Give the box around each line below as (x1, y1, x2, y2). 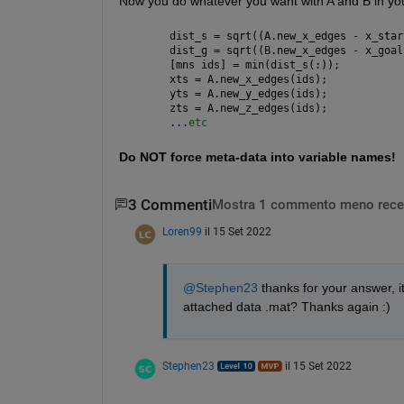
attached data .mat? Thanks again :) (182, 298, 390, 314)
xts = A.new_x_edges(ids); (169, 72, 327, 86)
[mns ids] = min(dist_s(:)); (169, 58, 340, 71)
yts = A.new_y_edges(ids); (169, 87, 327, 100)
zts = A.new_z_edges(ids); (169, 101, 327, 115)
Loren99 (161, 225, 202, 238)
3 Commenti (127, 196, 212, 214)
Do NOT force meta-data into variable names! (118, 149, 396, 164)
